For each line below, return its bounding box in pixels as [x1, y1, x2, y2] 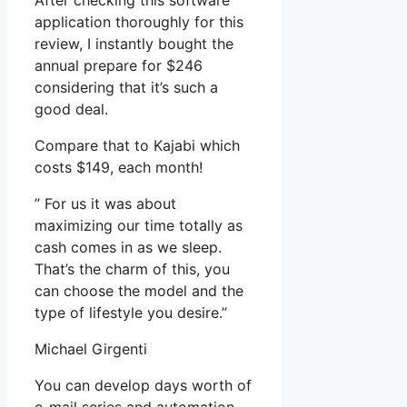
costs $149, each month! [35, 158, 203, 177]
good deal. [35, 100, 108, 119]
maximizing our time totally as [35, 216, 243, 235]
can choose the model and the [35, 282, 243, 301]
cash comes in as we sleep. [35, 238, 222, 257]
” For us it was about [35, 194, 176, 213]
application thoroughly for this [35, 13, 243, 32]
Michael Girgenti [35, 340, 147, 359]
